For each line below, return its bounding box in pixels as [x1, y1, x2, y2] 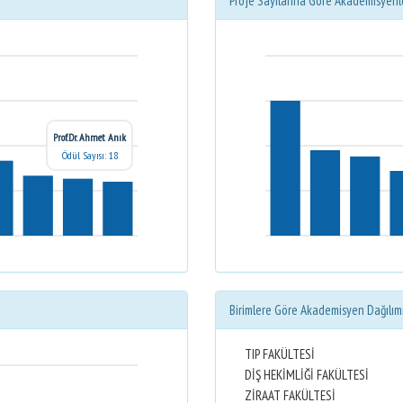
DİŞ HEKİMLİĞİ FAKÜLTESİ [245, 366, 369, 383]
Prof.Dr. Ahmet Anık [53, 130, 127, 144]
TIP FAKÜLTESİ [245, 345, 315, 363]
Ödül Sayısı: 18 [61, 148, 118, 162]
